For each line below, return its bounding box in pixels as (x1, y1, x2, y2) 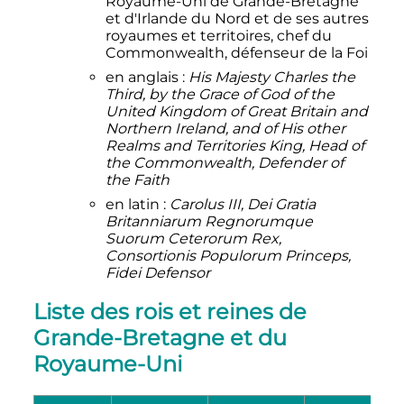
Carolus (169, 195, 227, 213)
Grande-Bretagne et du (32, 325, 287, 352)
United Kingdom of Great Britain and (105, 102, 368, 120)
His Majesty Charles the (188, 68, 355, 86)
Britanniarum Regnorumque (105, 212, 313, 230)
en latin (105, 195, 160, 213)
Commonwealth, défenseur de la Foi (105, 43, 368, 61)
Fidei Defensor (105, 263, 210, 281)
